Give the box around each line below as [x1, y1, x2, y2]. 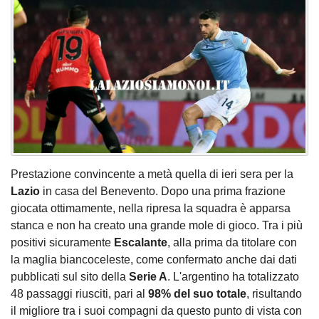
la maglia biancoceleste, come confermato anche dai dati [11, 253, 297, 266]
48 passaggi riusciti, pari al [11, 288, 148, 300]
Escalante [114, 236, 167, 249]
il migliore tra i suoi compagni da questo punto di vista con [11, 305, 302, 318]
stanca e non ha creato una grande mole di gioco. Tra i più [11, 219, 303, 232]
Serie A [129, 271, 167, 283]
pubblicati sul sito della [11, 271, 129, 283]
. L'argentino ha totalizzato [167, 271, 299, 283]
